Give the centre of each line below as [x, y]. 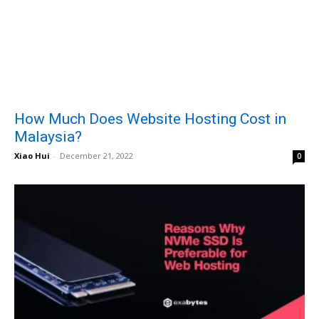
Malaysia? [48, 136]
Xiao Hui [32, 155]
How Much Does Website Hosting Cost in [150, 119]
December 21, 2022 [96, 155]
